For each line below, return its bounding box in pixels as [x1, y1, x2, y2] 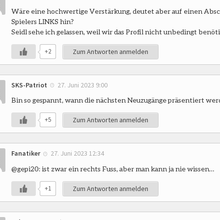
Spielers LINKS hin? [11, 17, 74, 26]
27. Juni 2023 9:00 [57, 81, 108, 90]
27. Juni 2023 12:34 [51, 149, 104, 158]
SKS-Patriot [11, 81, 47, 90]
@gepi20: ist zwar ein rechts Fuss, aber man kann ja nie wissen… [11, 164, 214, 173]
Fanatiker [11, 149, 40, 158]
